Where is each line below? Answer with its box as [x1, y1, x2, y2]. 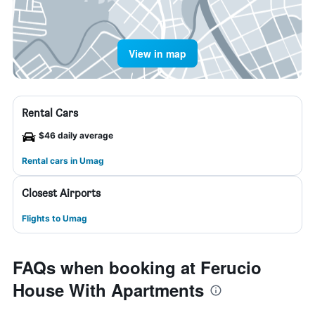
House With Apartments [13, 278, 204, 302]
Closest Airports [22, 186, 101, 200]
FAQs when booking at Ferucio [13, 255, 262, 279]
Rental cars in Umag [22, 155, 104, 166]
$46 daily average [39, 130, 113, 141]
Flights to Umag [22, 213, 87, 224]
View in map [129, 46, 186, 60]
